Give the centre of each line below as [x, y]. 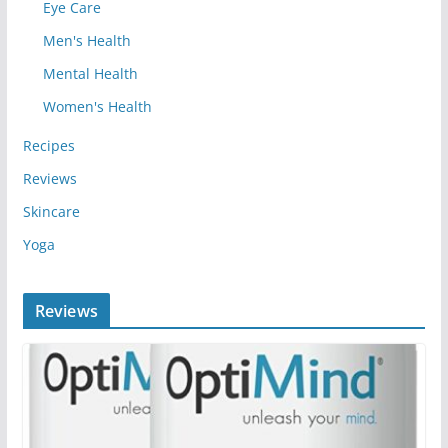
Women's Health [97, 106]
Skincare [51, 211]
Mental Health [90, 73]
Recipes [48, 145]
